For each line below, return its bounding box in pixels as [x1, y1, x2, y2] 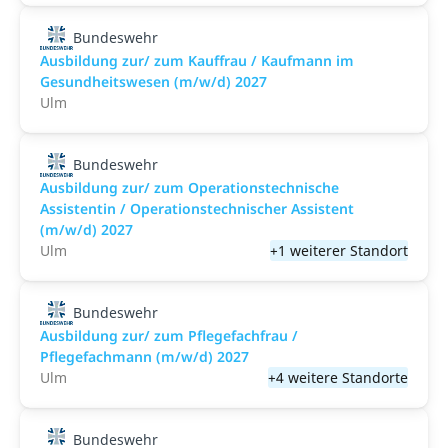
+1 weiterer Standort [270, 241, 408, 260]
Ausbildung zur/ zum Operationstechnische [40, 178, 339, 197]
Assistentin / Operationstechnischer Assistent [40, 199, 354, 218]
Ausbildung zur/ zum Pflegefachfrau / [40, 326, 298, 345]
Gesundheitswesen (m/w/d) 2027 [40, 72, 267, 91]
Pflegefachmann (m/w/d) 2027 [40, 347, 249, 366]
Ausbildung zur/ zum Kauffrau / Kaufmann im [40, 51, 354, 70]
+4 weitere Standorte [268, 368, 408, 387]
